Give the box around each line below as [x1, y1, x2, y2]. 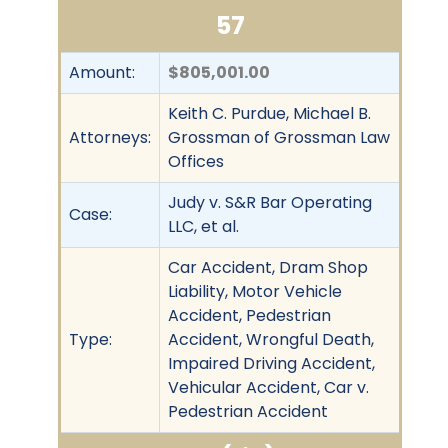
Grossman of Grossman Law [168, 125, 390, 149]
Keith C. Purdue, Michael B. [168, 101, 371, 125]
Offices [168, 149, 224, 173]
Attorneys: [69, 125, 151, 149]
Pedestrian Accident [168, 399, 328, 423]
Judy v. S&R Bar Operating [168, 190, 372, 214]
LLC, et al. [168, 214, 239, 238]
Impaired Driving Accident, [168, 351, 375, 375]
